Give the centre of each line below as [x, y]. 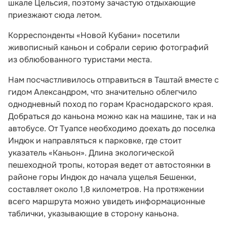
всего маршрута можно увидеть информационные [107, 201]
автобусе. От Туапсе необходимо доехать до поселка [112, 128]
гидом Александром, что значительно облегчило [103, 92]
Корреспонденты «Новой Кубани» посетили [94, 35]
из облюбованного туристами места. [80, 59]
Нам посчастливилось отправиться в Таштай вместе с [113, 80]
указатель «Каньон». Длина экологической [91, 153]
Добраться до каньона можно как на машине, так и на [112, 116]
